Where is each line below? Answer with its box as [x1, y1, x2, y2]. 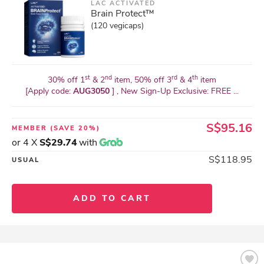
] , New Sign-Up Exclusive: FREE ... [112, 85, 239, 97]
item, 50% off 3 [112, 74, 171, 85]
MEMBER [12, 124, 50, 133]
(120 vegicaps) [91, 20, 144, 31]
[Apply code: [25, 85, 73, 97]
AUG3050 [73, 85, 112, 97]
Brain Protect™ [91, 7, 154, 20]
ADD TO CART [73, 193, 151, 204]
